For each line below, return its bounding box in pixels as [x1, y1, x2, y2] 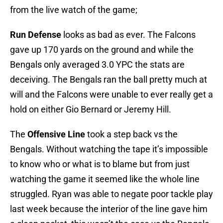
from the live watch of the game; [10, 4, 137, 15]
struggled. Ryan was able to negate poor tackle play [10, 189, 213, 200]
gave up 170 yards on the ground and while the [10, 44, 194, 55]
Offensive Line [27, 129, 87, 140]
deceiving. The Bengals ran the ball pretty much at [10, 74, 207, 85]
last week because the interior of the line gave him [10, 204, 208, 215]
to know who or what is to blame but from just [10, 159, 190, 170]
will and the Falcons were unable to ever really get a [10, 89, 213, 100]
